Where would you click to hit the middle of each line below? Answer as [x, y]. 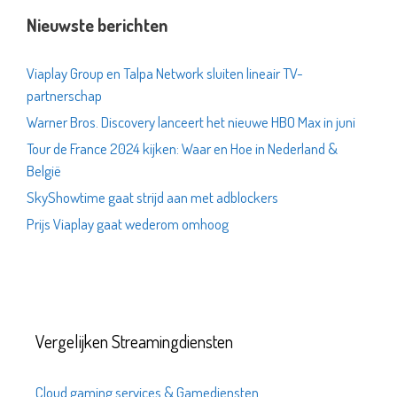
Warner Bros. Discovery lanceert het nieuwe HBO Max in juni [191, 122]
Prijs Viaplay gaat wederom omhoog [128, 224]
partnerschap [64, 95]
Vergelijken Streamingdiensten [134, 341]
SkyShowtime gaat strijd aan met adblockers [152, 197]
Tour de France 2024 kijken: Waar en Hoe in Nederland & [182, 148]
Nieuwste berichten [97, 25]
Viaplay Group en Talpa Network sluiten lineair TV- [165, 73]
